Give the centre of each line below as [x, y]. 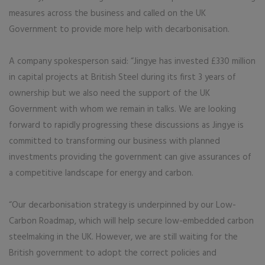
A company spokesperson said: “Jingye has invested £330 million [132, 62]
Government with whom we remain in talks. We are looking [122, 109]
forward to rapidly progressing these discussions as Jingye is [126, 125]
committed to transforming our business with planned [114, 141]
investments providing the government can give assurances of [130, 157]
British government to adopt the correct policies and [113, 253]
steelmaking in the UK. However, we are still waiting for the [123, 237]
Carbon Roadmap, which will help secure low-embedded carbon [131, 221]
